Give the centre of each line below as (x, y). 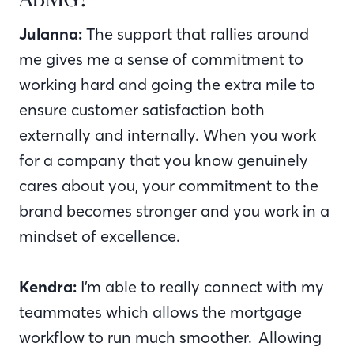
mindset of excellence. (100, 235)
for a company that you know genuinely (164, 160)
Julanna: (51, 33)
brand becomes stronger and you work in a (174, 210)
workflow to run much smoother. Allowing (170, 337)
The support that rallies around (196, 33)
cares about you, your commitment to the (169, 185)
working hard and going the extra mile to (167, 84)
